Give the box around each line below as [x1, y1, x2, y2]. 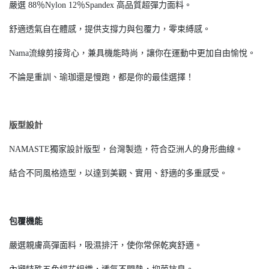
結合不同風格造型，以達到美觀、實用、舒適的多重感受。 [9, 169, 228, 178]
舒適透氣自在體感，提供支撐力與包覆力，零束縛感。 [9, 25, 211, 34]
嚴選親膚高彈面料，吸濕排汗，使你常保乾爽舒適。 [9, 241, 202, 250]
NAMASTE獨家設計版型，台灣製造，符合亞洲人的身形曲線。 [9, 145, 243, 154]
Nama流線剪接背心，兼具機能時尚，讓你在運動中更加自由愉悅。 [9, 49, 256, 58]
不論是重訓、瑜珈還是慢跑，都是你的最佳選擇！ [9, 73, 194, 82]
